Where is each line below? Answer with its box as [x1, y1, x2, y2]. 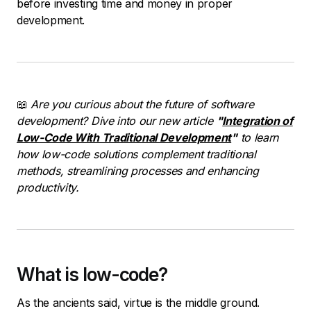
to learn [237, 131, 278, 145]
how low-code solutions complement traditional [17, 147, 256, 162]
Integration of [222, 114, 293, 128]
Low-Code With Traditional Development [17, 131, 232, 145]
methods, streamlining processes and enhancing [17, 164, 259, 178]
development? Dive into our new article [17, 114, 217, 128]
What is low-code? [17, 264, 168, 286]
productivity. [17, 180, 79, 195]
